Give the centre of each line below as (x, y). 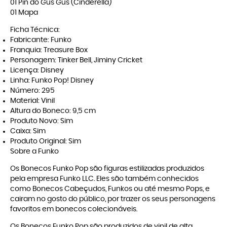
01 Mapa (24, 13)
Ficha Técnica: (35, 30)
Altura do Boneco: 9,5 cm (53, 111)
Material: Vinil (32, 101)
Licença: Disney (37, 71)
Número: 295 (32, 91)
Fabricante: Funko (41, 40)
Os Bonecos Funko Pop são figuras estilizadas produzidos (107, 169)
